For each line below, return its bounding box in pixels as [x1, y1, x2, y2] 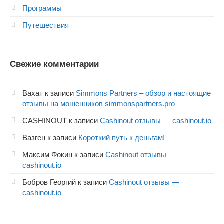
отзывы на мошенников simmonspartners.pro [22, 99, 175, 108]
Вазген [22, 133, 45, 142]
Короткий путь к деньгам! [78, 133, 165, 142]
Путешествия [22, 20, 69, 29]
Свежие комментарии [10, 59, 99, 68]
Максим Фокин [22, 150, 72, 159]
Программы [22, 3, 62, 12]
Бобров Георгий [22, 177, 76, 186]
